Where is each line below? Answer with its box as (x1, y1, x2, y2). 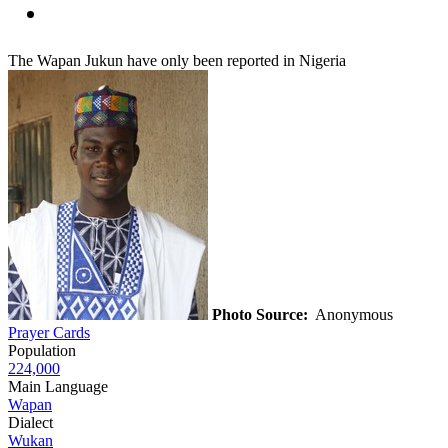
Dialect (8, 413, 53, 431)
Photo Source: (212, 305, 308, 323)
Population (8, 341, 76, 359)
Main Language (8, 377, 108, 395)
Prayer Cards (8, 323, 90, 341)
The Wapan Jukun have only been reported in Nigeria (8, 51, 346, 69)
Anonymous (308, 305, 397, 323)
